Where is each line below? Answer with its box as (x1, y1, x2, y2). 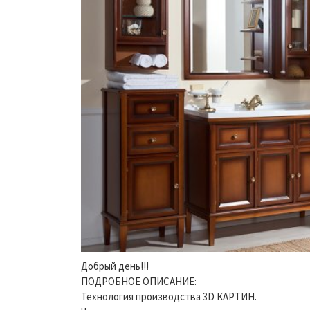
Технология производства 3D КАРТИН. (81, 289, 257, 303)
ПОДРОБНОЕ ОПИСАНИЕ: (81, 274, 197, 288)
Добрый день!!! (81, 259, 149, 273)
